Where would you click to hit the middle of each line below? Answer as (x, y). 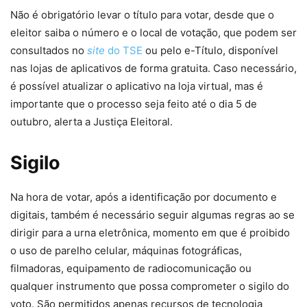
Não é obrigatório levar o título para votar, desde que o (142, 15)
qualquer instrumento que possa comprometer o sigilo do (150, 286)
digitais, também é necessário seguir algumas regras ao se (152, 215)
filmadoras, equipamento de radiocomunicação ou (131, 269)
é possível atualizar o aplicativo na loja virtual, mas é (137, 86)
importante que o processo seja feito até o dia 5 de (134, 104)
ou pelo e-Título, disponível (210, 51)
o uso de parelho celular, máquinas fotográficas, (126, 251)
